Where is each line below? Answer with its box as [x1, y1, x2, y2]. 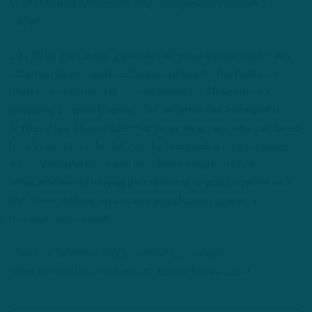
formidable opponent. [9, 214, 111, 226]
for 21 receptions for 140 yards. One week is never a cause [9, 141, 288, 153]
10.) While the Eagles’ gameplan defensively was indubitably [9, 51, 292, 63]
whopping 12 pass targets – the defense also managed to [9, 105, 283, 117]
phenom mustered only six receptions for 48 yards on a [9, 87, 270, 99]
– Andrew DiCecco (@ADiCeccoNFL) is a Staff [9, 248, 224, 260]
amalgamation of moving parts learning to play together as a [9, 178, 291, 189]
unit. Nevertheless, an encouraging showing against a [9, 196, 257, 208]
